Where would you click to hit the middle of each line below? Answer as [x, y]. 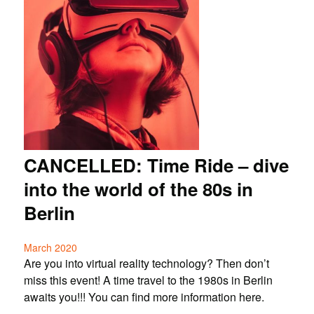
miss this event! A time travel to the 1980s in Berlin [148, 280]
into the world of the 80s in [138, 189]
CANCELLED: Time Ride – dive [156, 165]
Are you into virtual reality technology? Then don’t [146, 263]
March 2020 [50, 247]
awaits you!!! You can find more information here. [144, 296]
